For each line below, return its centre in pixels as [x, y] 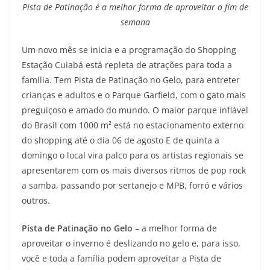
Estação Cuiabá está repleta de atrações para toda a [127, 64]
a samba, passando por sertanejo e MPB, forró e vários [132, 185]
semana [135, 22]
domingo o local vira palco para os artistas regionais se [133, 155]
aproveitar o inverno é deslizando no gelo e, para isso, [131, 243]
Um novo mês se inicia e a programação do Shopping [129, 49]
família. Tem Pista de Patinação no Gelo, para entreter [131, 80]
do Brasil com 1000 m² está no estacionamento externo [133, 125]
